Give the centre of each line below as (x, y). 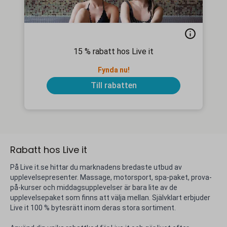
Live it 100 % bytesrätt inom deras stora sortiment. (93, 208)
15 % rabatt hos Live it (113, 51)
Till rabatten (113, 85)
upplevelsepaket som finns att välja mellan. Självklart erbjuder (110, 198)
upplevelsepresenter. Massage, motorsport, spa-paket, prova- (111, 177)
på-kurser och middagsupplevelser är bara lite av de (94, 187)
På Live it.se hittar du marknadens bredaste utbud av (96, 167)
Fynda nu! (113, 70)
